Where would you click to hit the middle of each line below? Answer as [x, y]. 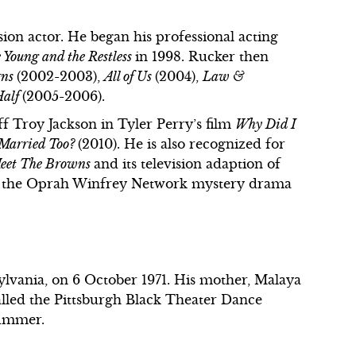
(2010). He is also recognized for [182, 144]
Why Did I [266, 124]
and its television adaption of [188, 164]
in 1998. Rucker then [202, 56]
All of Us [130, 76]
